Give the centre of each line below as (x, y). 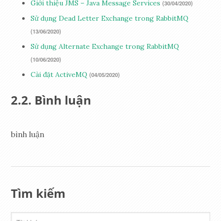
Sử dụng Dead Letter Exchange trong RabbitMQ (110, 18)
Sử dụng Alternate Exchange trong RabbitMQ (105, 47)
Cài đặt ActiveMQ (59, 75)
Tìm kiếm (38, 193)
